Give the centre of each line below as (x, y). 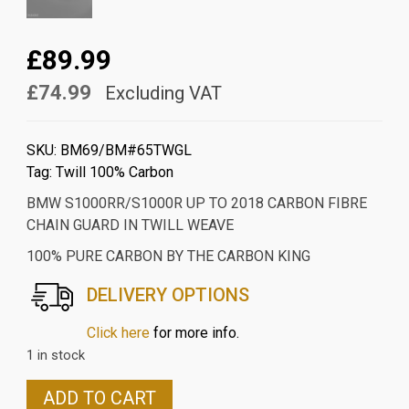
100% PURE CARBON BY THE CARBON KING (168, 257)
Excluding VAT (161, 94)
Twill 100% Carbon (114, 173)
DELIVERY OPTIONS (168, 295)
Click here (118, 333)
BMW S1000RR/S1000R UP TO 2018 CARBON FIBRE (196, 204)
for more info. (194, 333)
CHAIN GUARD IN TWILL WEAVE (130, 225)
